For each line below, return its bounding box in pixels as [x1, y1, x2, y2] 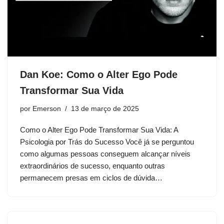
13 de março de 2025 [71, 105, 139, 113]
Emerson [32, 105, 61, 113]
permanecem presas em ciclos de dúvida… [20, 173, 164, 182]
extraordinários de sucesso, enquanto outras [20, 161, 165, 170]
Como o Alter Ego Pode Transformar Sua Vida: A [20, 125, 178, 134]
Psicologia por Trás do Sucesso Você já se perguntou [20, 137, 194, 146]
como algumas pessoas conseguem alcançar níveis [20, 149, 190, 158]
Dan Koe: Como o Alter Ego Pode [20, 69, 177, 80]
